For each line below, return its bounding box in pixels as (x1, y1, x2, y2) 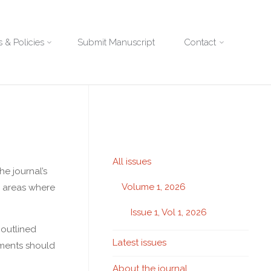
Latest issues (113, 237, 166, 248)
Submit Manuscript (77, 37, 155, 48)
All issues (113, 155, 151, 167)
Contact (184, 37, 216, 48)
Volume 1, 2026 (122, 181, 186, 192)
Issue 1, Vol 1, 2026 (131, 206, 207, 218)
